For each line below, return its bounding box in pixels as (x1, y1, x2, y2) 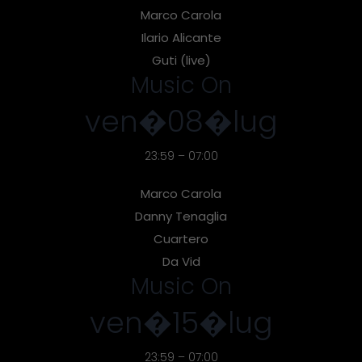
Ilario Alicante (141, 28, 221, 46)
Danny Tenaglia (135, 207, 227, 225)
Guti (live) (151, 51, 211, 69)
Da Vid (162, 252, 200, 270)
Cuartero (154, 229, 208, 247)
